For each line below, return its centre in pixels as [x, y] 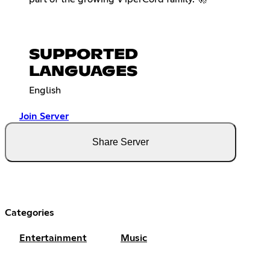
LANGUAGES [83, 71]
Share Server [121, 142]
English [45, 90]
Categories [30, 212]
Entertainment [53, 238]
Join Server [44, 116]
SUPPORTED [83, 55]
